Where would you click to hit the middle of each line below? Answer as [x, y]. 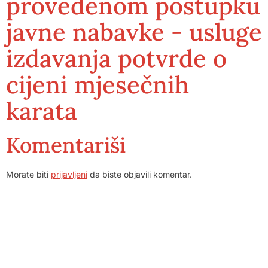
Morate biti [28, 174]
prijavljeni [69, 174]
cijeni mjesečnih [98, 85]
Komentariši [66, 145]
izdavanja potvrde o [116, 58]
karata [42, 111]
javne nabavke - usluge [134, 32]
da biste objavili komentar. [140, 174]
